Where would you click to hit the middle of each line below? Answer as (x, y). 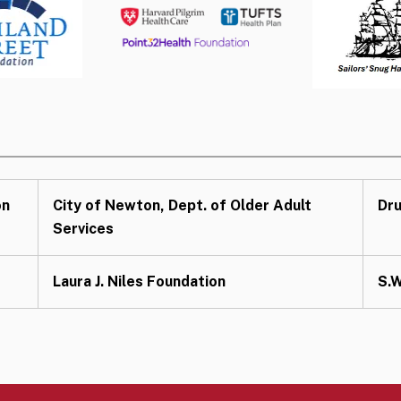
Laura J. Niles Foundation (139, 281)
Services (83, 228)
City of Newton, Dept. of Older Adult (182, 205)
